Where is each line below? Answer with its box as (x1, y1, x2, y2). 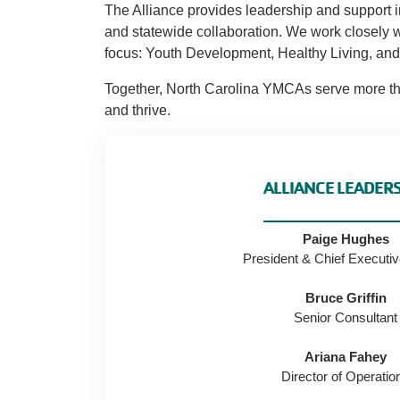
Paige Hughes (302, 231, 389, 246)
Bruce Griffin (304, 290, 387, 305)
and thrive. (104, 103, 171, 118)
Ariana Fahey (304, 349, 387, 364)
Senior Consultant (294, 310, 397, 325)
